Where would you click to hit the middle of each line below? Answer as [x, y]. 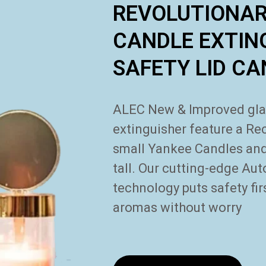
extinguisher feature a [178, 129]
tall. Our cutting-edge [178, 168]
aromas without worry [178, 207]
